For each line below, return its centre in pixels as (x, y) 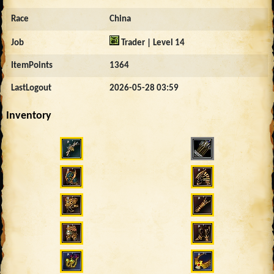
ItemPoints (32, 65)
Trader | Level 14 (152, 43)
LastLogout (31, 88)
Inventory (29, 116)
